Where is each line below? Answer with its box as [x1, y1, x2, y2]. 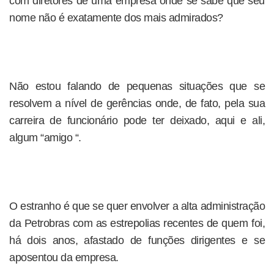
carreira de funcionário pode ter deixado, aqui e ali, [9, 114, 265, 127]
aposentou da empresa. [9, 251, 119, 264]
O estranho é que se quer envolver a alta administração [9, 200, 265, 212]
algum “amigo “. [9, 131, 81, 144]
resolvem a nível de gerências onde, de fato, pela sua [9, 97, 265, 109]
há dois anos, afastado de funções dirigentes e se [9, 234, 265, 246]
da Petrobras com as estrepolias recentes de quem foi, [9, 217, 265, 229]
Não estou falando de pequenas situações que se [9, 80, 265, 92]
